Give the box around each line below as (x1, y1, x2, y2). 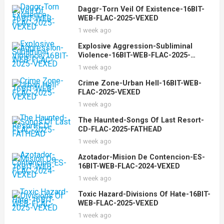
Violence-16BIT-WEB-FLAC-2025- (77, 51, 190, 59)
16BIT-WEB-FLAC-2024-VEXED (77, 162, 180, 170)
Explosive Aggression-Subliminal (77, 42, 192, 50)
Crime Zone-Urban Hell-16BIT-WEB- (77, 79, 201, 87)
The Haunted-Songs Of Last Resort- (77, 116, 204, 124)
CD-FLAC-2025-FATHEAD (77, 125, 162, 133)
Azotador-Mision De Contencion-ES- (77, 153, 205, 161)
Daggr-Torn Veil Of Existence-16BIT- (77, 5, 204, 13)
